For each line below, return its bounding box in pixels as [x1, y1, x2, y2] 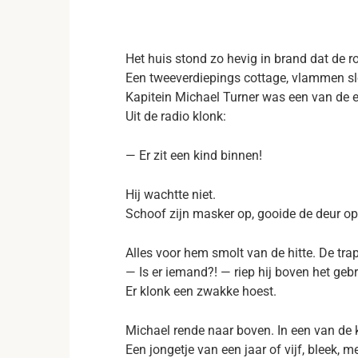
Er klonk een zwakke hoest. [125, 284, 276, 299]
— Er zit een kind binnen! [125, 148, 262, 163]
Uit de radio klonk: [125, 109, 226, 124]
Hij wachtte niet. [125, 187, 216, 202]
